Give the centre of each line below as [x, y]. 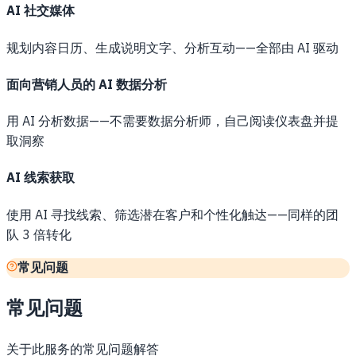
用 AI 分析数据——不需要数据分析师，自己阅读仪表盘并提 [172, 122]
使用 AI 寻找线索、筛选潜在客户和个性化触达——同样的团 [172, 215]
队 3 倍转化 [39, 235]
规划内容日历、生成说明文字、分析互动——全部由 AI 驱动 [172, 48]
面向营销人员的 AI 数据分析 [87, 85]
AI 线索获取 [41, 179]
